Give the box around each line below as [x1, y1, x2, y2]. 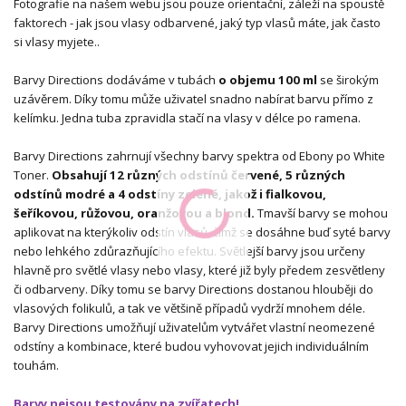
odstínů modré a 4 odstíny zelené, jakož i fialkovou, [14, 185, 326, 202]
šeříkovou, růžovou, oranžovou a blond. [14, 204, 255, 221]
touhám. [14, 356, 59, 373]
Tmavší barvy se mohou [255, 204, 388, 221]
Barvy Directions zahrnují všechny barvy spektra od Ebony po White [14, 147, 385, 164]
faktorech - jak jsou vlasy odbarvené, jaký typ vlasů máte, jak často [14, 14, 381, 31]
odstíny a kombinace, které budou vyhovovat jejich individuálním [14, 337, 369, 354]
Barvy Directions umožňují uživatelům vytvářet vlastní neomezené [14, 318, 375, 335]
